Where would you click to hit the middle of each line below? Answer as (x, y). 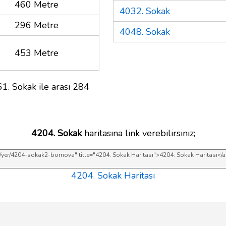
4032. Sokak (145, 11)
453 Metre (37, 53)
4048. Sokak (145, 32)
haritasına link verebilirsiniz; (138, 133)
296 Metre (37, 25)
